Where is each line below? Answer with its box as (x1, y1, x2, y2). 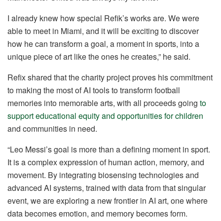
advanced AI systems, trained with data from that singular (7, 182, 206, 193)
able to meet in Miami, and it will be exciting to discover (7, 25, 199, 37)
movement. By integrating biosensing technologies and (7, 169, 199, 181)
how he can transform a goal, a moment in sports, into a (7, 37, 199, 49)
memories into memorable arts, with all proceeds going (7, 97, 200, 109)
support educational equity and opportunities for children (7, 110, 203, 121)
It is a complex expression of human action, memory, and (7, 156, 204, 168)
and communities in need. (7, 122, 97, 134)
